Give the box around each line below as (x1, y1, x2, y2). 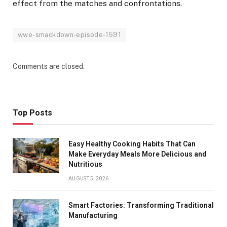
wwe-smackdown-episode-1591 (18, 30, 122, 39)
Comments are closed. (13, 62, 85, 70)
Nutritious (68, 160, 102, 168)
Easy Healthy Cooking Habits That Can (68, 139, 196, 148)
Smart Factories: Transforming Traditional (68, 201, 214, 209)
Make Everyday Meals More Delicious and (68, 149, 207, 158)
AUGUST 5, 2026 (68, 175, 109, 181)
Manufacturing (68, 211, 118, 219)
